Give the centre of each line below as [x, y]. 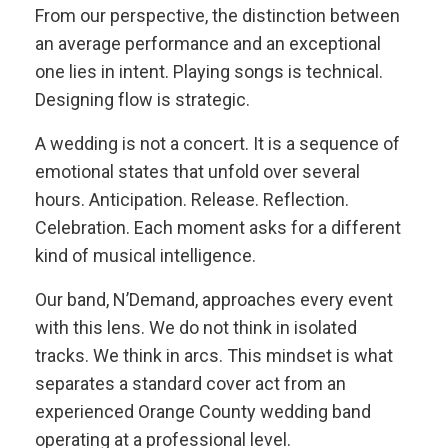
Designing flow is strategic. [142, 99]
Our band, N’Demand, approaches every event [214, 299]
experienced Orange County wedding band [203, 411]
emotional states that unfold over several [197, 171]
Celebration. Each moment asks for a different [218, 227]
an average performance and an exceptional [208, 43]
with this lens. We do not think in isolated [196, 327]
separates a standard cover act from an [190, 383]
